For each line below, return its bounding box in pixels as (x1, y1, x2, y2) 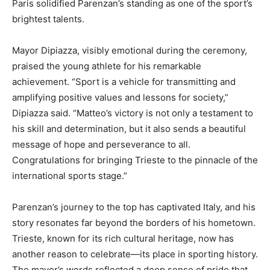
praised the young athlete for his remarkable (12, 60, 201, 72)
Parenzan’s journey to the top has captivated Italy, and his (12, 201, 256, 213)
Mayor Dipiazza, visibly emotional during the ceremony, (12, 45, 247, 56)
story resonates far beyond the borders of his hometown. (12, 217, 256, 228)
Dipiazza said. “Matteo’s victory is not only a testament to (12, 107, 253, 119)
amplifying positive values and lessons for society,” (12, 92, 228, 103)
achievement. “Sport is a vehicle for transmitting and (12, 76, 236, 87)
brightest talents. (12, 13, 84, 25)
